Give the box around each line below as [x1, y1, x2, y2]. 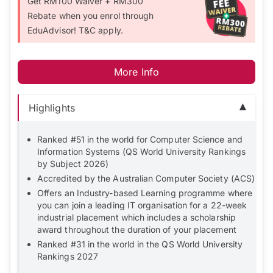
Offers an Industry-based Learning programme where [37, 187, 252, 198]
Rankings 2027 [37, 250, 99, 261]
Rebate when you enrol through [27, 10, 154, 21]
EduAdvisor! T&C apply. [27, 24, 123, 35]
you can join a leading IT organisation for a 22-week [37, 199, 247, 210]
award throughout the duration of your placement [37, 224, 236, 235]
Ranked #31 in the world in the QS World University [37, 238, 243, 249]
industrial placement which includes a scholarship [37, 211, 236, 222]
